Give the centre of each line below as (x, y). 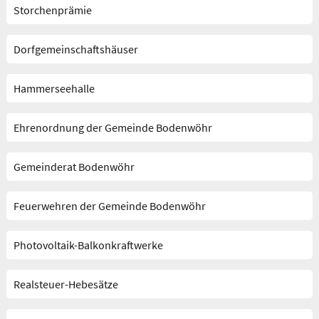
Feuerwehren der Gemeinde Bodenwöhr (109, 206)
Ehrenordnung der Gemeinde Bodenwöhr (113, 127)
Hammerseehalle (54, 88)
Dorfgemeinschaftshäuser (75, 49)
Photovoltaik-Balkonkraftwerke (88, 245)
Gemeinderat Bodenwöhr (74, 167)
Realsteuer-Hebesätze (66, 284)
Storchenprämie (52, 10)
